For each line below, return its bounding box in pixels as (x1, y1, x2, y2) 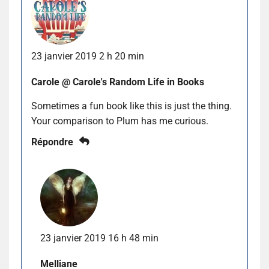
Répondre (31, 136, 73, 148)
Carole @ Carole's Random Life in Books (31, 76, 204, 88)
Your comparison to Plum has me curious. (31, 115, 208, 127)
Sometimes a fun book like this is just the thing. (31, 100, 232, 112)
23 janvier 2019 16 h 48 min (40, 232, 159, 244)
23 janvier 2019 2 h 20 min (31, 50, 144, 62)
